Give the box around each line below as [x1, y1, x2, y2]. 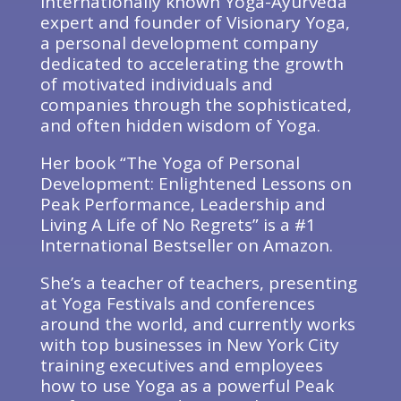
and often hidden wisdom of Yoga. [39, 114, 320, 137]
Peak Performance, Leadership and [39, 192, 326, 216]
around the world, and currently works [39, 312, 355, 336]
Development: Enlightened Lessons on [39, 172, 352, 195]
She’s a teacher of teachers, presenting [39, 271, 357, 294]
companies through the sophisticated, [39, 93, 352, 116]
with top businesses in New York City [39, 333, 339, 356]
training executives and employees [39, 354, 323, 377]
